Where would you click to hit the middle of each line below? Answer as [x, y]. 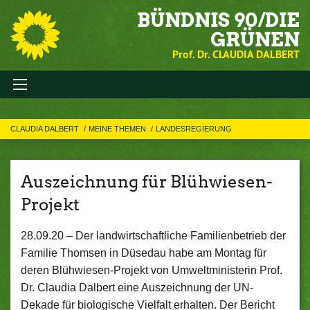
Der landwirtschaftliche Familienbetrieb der [181, 236]
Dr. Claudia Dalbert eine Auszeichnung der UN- [137, 288]
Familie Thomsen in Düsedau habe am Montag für [144, 253]
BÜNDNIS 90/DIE [218, 20]
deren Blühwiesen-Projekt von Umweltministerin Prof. [152, 270]
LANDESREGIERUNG [194, 129]
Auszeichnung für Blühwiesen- [147, 182]
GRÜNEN [255, 39]
